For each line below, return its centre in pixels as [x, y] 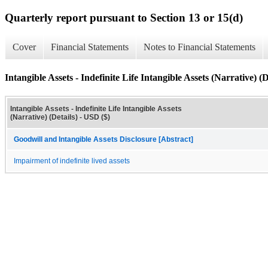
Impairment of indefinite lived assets [72, 161]
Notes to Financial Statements [200, 47]
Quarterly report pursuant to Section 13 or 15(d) [124, 17]
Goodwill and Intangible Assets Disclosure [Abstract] [103, 139]
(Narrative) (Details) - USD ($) [60, 117]
